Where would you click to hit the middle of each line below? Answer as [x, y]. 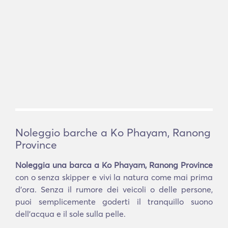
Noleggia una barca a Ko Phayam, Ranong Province [114, 165]
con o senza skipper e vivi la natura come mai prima [114, 177]
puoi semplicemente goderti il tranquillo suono [114, 202]
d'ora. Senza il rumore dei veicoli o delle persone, [114, 189]
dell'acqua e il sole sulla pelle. [70, 214]
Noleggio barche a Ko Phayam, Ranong [113, 132]
